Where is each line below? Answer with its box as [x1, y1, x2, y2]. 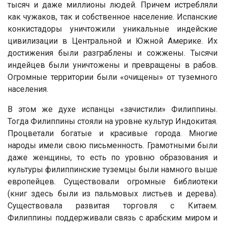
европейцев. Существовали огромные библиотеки [8, 176, 217, 186]
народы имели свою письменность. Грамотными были [8, 140, 217, 150]
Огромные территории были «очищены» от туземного [8, 72, 217, 82]
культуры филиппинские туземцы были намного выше [8, 164, 217, 174]
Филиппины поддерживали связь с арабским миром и [8, 212, 217, 222]
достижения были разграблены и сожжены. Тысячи [8, 48, 217, 58]
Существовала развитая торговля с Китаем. [8, 200, 217, 210]
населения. [8, 84, 48, 94]
